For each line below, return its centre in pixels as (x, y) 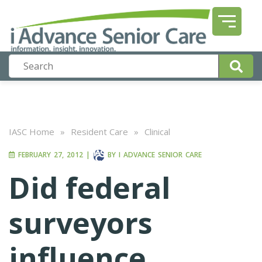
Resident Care (99, 132)
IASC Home (32, 132)
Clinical (157, 132)
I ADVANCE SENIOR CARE (160, 155)
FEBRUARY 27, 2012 (49, 155)
